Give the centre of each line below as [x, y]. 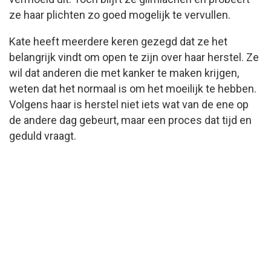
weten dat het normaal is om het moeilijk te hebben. [133, 89]
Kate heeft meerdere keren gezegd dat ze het [118, 42]
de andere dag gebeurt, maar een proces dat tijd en [130, 120]
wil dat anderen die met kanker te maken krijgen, [124, 73]
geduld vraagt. [43, 136]
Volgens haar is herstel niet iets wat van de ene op [129, 105]
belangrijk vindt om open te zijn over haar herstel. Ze [134, 57]
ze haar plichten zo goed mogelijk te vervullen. [120, 15]
